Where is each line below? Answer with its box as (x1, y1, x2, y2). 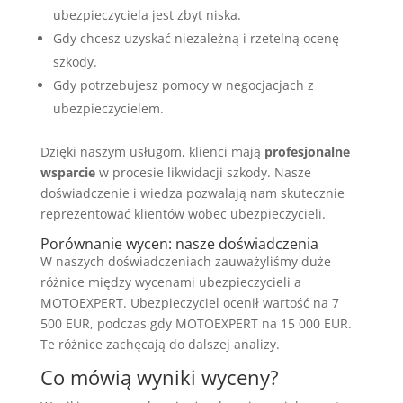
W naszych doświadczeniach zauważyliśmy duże (40, 253, 331, 271)
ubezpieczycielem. (52, 100, 164, 118)
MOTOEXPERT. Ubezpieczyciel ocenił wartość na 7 (40, 294, 339, 312)
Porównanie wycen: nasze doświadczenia (40, 234, 318, 255)
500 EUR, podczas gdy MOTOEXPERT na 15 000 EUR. (40, 315, 352, 333)
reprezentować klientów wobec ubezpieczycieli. (40, 205, 326, 223)
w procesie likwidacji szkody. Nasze (94, 164, 311, 182)
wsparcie (40, 164, 95, 182)
